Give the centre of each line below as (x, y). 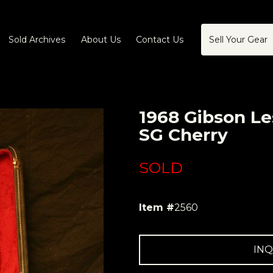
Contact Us (160, 40)
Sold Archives (37, 40)
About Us (101, 40)
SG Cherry (183, 135)
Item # (156, 207)
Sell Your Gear (238, 40)
